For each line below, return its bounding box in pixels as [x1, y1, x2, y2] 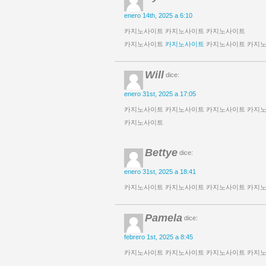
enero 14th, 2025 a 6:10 [124, 12, 192, 19]
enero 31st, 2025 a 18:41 [124, 168, 196, 175]
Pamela [145, 212, 182, 224]
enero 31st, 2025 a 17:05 [124, 90, 196, 97]
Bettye [145, 147, 178, 159]
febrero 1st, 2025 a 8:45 [124, 233, 193, 240]
